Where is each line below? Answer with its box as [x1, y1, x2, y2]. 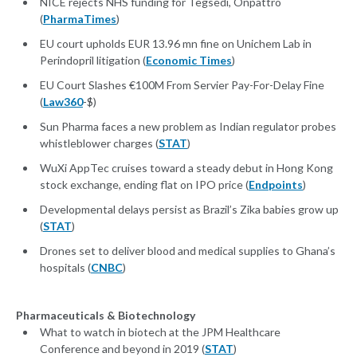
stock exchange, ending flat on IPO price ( [40, 178, 249, 192]
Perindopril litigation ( [40, 53, 146, 68]
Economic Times [146, 53, 232, 68]
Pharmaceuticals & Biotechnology [16, 308, 195, 323]
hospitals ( [40, 261, 91, 275]
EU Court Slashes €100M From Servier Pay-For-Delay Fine [40, 78, 324, 92]
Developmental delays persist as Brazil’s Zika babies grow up [40, 202, 339, 217]
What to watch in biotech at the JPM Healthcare [40, 325, 280, 339]
